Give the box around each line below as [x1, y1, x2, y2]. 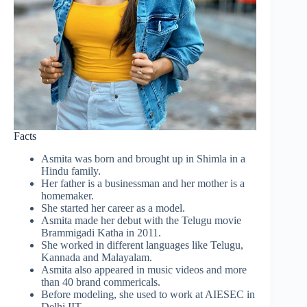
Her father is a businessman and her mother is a [41, 177, 245, 189]
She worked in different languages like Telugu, [41, 238, 243, 251]
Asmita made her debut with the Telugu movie [41, 214, 241, 226]
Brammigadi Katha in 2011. [41, 226, 161, 238]
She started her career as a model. [41, 201, 185, 214]
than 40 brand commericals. [41, 275, 160, 288]
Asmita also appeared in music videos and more [41, 263, 247, 275]
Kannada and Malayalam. [41, 251, 152, 263]
